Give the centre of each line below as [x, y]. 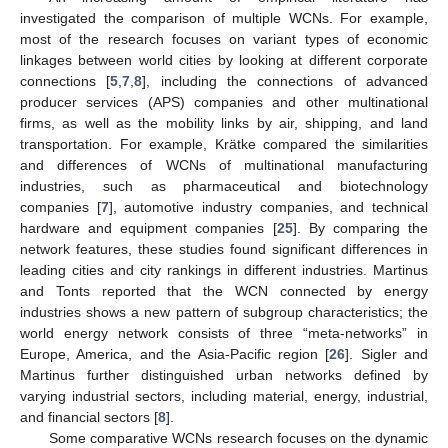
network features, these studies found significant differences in [224, 248]
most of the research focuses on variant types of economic [224, 38]
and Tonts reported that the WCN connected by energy [224, 290]
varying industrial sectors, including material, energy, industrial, [224, 395]
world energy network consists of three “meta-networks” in [224, 332]
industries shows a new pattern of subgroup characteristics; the [224, 311]
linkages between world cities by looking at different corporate [224, 59]
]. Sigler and [386, 353]
